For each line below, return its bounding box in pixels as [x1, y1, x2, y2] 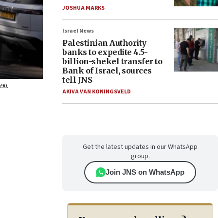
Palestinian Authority [62, 38, 146, 48]
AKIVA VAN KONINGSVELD [62, 88, 131, 96]
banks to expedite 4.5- [62, 47, 147, 57]
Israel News [62, 27, 94, 35]
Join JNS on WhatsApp [106, 168, 184, 176]
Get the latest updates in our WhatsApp [83, 142, 198, 152]
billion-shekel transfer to [62, 56, 162, 66]
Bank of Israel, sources [62, 66, 152, 75]
